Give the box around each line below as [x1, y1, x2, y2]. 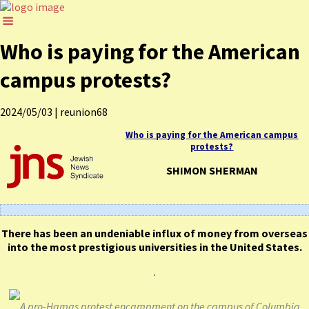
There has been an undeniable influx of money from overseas [1, 226, 308, 240]
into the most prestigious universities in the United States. [7, 239, 302, 254]
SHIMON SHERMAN [166, 163, 258, 177]
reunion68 [58, 105, 108, 119]
